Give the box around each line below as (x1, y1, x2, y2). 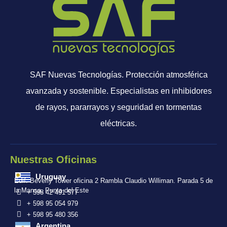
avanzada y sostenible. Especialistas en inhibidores (25, 87, 212, 96)
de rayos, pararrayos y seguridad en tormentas (35, 103, 202, 112)
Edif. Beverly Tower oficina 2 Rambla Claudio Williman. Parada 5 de (14, 177, 213, 185)
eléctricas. (100, 119, 137, 128)
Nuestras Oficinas (10, 154, 97, 166)
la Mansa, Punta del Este (14, 186, 89, 195)
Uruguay (35, 172, 66, 181)
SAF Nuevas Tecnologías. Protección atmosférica (29, 70, 208, 80)
